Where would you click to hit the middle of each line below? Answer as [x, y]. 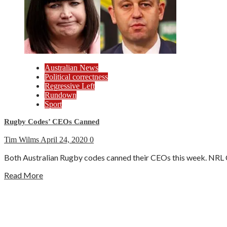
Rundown [61, 95]
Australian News [71, 68]
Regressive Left [70, 86]
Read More [24, 175]
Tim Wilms [22, 140]
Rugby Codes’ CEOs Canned [52, 122]
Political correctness [76, 77]
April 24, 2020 [65, 140]
